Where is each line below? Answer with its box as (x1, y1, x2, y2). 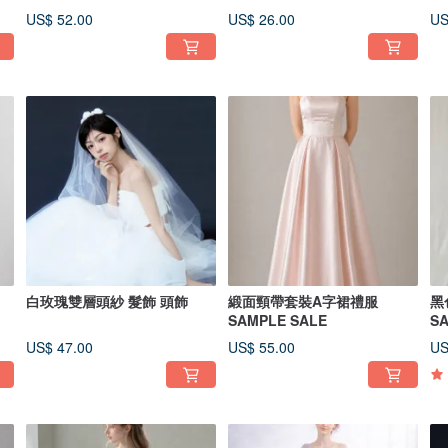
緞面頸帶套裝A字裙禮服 (228, 291, 378, 311)
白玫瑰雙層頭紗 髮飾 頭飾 (26, 291, 188, 311)
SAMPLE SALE (228, 310, 327, 330)
